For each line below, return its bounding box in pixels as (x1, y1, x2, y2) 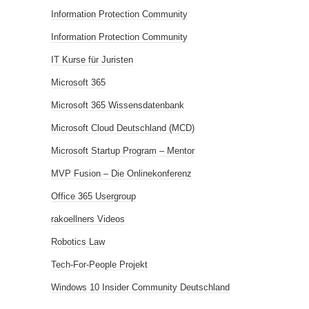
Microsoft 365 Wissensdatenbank (51, 100, 184, 110)
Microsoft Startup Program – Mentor (51, 146, 195, 156)
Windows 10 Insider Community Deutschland (51, 282, 230, 292)
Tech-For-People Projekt (51, 259, 148, 270)
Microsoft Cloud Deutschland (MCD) (51, 123, 195, 133)
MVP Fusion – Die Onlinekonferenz (51, 168, 192, 179)
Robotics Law (51, 237, 105, 247)
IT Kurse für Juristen (51, 54, 133, 65)
